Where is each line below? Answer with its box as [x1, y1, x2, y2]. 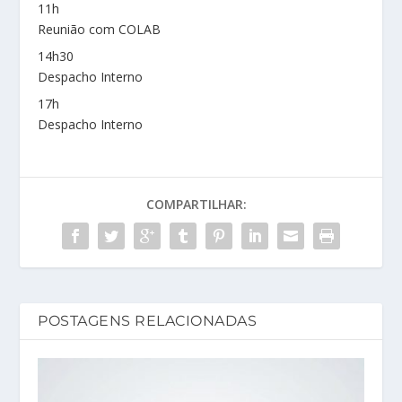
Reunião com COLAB [38, 21, 162, 38]
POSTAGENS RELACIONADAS [38, 312, 258, 329]
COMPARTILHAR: [146, 196, 247, 213]
